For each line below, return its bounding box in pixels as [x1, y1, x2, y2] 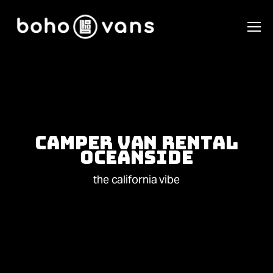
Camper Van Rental [35, 130, 238, 155]
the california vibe [93, 172, 180, 186]
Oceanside [79, 145, 194, 169]
